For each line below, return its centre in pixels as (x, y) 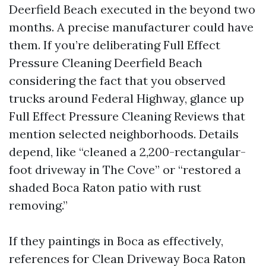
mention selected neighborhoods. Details (124, 134)
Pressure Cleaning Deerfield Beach (106, 63)
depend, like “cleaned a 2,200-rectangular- (127, 152)
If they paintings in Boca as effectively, (116, 241)
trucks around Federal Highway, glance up (126, 98)
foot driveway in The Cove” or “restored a (125, 170)
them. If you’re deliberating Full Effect (115, 45)
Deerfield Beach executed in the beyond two (132, 9)
